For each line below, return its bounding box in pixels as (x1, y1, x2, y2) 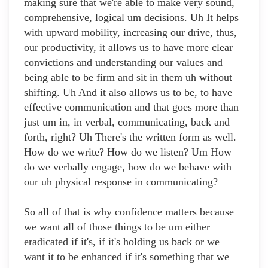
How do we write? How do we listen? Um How (24, 146, 232, 159)
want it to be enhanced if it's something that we (24, 251, 229, 263)
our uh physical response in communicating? (24, 176, 218, 188)
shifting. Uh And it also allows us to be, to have (24, 86, 232, 99)
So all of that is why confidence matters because (24, 206, 234, 218)
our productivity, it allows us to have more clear (24, 41, 233, 54)
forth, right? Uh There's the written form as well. (24, 131, 236, 144)
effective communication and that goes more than (24, 101, 239, 114)
